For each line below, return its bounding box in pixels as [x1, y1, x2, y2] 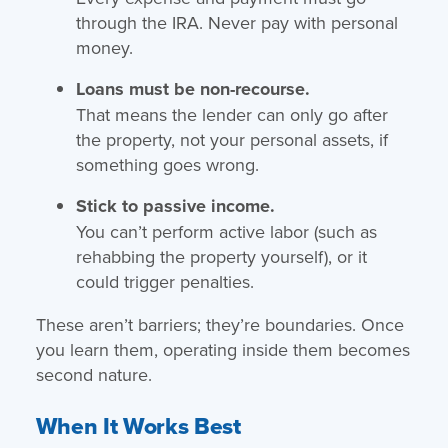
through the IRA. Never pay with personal [75, 9, 398, 35]
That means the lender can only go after [75, 101, 388, 127]
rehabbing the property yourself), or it [75, 243, 367, 269]
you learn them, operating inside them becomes [35, 336, 410, 362]
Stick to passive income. [75, 192, 275, 219]
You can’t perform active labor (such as [75, 218, 377, 244]
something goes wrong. [75, 151, 259, 177]
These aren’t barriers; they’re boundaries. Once [35, 311, 404, 337]
